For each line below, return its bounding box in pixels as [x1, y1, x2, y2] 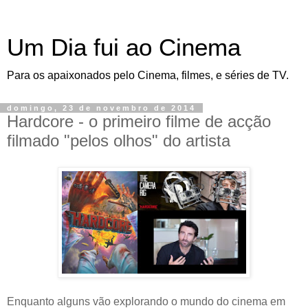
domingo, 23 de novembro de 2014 [7, 104, 196, 112]
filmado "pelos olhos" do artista [7, 131, 230, 150]
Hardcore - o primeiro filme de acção [7, 112, 271, 131]
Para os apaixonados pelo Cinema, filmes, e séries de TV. [7, 69, 289, 81]
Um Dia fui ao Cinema [7, 34, 241, 60]
